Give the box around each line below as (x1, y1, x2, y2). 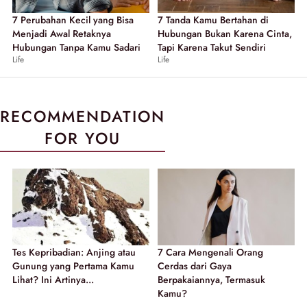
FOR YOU (45, 126, 121, 150)
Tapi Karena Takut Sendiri (158, 40, 266, 54)
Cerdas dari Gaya (158, 259, 232, 273)
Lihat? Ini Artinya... (12, 273, 94, 286)
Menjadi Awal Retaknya (12, 26, 111, 40)
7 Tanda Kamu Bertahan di (158, 12, 269, 27)
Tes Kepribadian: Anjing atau (12, 245, 136, 259)
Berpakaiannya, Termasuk (158, 273, 265, 286)
